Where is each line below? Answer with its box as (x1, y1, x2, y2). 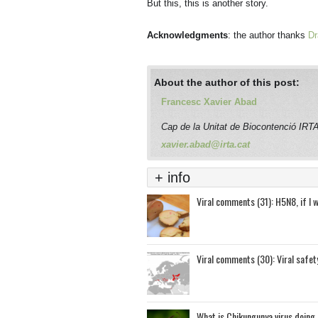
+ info (155, 170, 190, 185)
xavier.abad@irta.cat (161, 139, 250, 150)
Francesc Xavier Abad (161, 97, 257, 107)
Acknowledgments (147, 30, 228, 40)
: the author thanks (228, 30, 308, 40)
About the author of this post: (154, 77, 300, 88)
